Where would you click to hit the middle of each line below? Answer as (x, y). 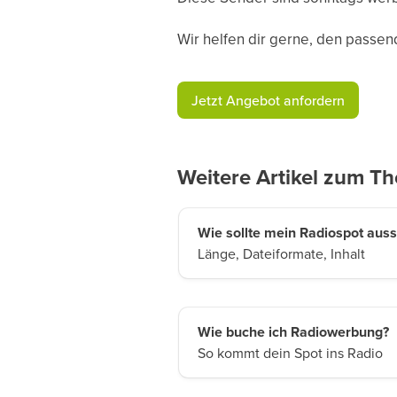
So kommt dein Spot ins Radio (290, 352)
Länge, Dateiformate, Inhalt (281, 253)
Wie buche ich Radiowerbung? (293, 331)
